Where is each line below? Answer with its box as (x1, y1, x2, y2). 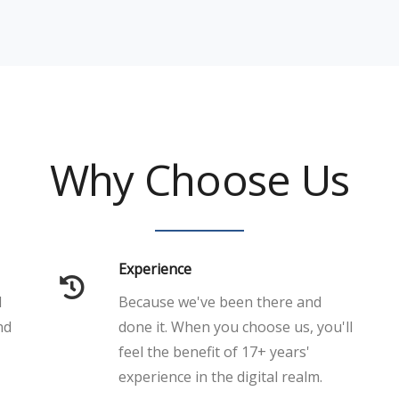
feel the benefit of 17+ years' (118, 342, 310, 362)
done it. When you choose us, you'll (118, 317, 353, 337)
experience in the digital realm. (118, 367, 322, 387)
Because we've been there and (118, 292, 322, 312)
